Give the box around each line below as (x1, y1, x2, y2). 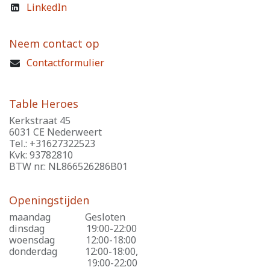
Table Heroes (9, 96, 78, 111)
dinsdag (9, 221, 45, 235)
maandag (9, 210, 51, 224)
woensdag (9, 233, 55, 246)
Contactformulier (26, 55, 104, 69)
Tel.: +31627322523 (9, 136, 95, 150)
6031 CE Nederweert (9, 125, 102, 139)
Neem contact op (9, 36, 99, 51)
